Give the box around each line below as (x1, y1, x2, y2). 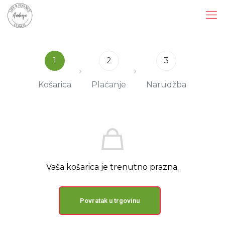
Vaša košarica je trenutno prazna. (46, 162, 179, 172)
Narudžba (146, 80, 187, 89)
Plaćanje (91, 80, 127, 89)
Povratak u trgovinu (80, 197, 140, 204)
